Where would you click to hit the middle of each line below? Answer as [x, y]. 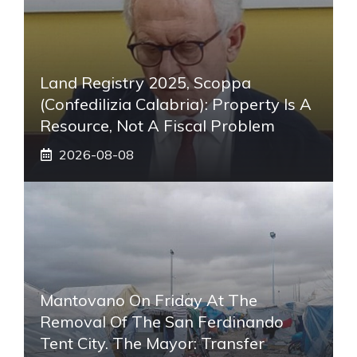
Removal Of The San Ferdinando [162, 321]
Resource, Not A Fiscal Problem [157, 125]
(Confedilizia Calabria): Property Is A [176, 104]
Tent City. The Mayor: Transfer [152, 343]
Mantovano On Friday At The [149, 300]
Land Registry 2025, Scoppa [145, 82]
